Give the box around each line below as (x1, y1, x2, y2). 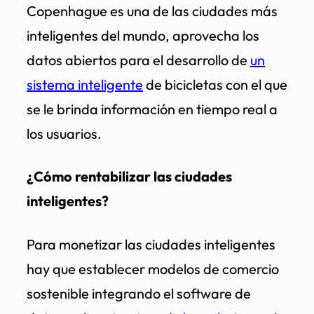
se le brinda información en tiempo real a (27, 100, 278, 118)
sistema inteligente (27, 75, 143, 93)
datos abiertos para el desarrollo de (27, 50, 250, 69)
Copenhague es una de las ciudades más (27, 1, 278, 20)
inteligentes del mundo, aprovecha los (27, 26, 259, 44)
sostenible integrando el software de (27, 284, 251, 302)
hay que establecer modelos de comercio (27, 259, 279, 278)
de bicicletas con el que (143, 75, 287, 93)
